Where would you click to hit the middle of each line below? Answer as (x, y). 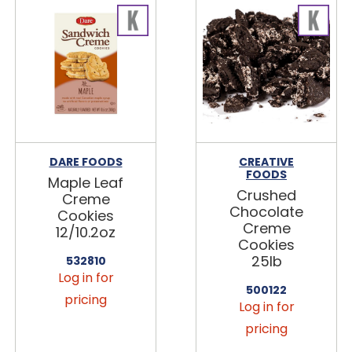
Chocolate (266, 211)
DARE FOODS (86, 161)
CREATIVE (266, 161)
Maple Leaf (86, 182)
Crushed (266, 195)
